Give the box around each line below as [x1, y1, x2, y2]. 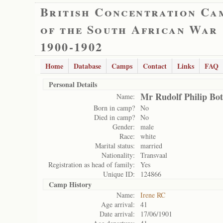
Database [74, 61, 101, 71]
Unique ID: [103, 169, 135, 179]
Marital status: [95, 141, 135, 150]
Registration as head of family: [48, 160, 135, 169]
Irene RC [140, 190, 165, 200]
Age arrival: [101, 200, 135, 209]
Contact [143, 61, 167, 71]
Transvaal [140, 150, 167, 160]
